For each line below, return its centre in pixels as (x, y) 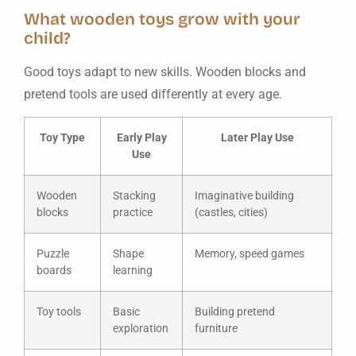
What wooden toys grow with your (162, 19)
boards (54, 271)
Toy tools (59, 312)
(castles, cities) (231, 213)
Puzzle (53, 254)
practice (133, 213)
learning (133, 271)
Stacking (134, 196)
